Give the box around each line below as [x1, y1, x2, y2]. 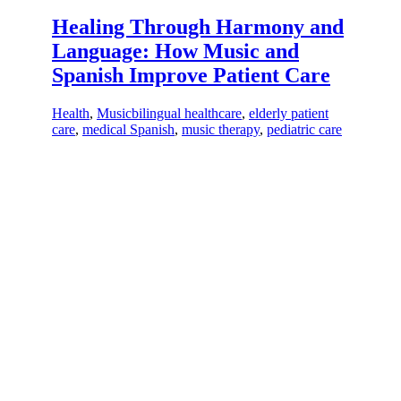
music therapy [182, 121, 260, 137]
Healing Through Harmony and [52, 15, 344, 39]
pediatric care [267, 121, 342, 137]
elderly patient [249, 105, 328, 121]
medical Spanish [82, 121, 175, 137]
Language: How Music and [52, 39, 299, 64]
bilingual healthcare [132, 105, 242, 121]
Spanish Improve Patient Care [52, 64, 330, 88]
